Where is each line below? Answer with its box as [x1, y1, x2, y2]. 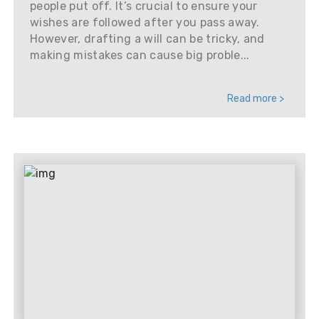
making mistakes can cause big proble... [30, 48, 250, 62]
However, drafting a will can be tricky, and [30, 32, 265, 46]
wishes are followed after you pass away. [30, 16, 260, 29]
